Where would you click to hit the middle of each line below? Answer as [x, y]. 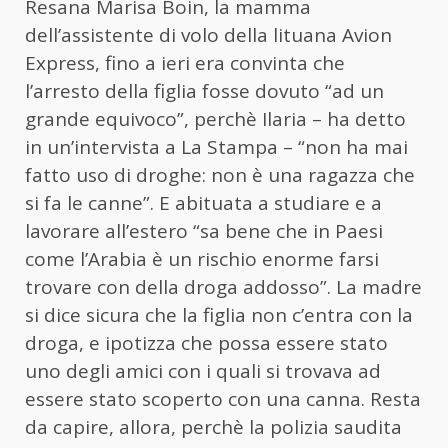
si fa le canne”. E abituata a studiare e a [203, 202]
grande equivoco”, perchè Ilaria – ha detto [215, 118]
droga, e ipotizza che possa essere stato [206, 342]
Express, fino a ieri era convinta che [185, 62]
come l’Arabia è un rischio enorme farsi [202, 258]
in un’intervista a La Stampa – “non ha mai [216, 146]
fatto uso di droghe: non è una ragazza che [220, 174]
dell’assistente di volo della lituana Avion [208, 34]
